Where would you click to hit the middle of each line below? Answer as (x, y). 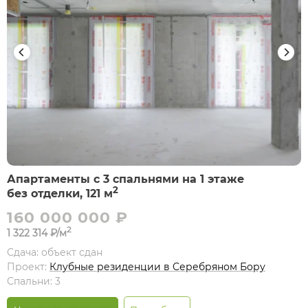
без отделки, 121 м (60, 194)
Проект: (28, 267)
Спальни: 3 (34, 281)
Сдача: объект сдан (55, 252)
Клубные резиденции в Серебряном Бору (157, 267)
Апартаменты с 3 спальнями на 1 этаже (125, 179)
